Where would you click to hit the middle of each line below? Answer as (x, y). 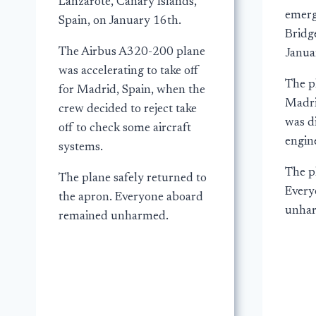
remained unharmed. (114, 217)
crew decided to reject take (128, 110)
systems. (81, 148)
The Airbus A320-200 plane (132, 53)
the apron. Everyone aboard (131, 198)
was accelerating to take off (129, 72)
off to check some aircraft (125, 129)
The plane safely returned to (133, 179)
